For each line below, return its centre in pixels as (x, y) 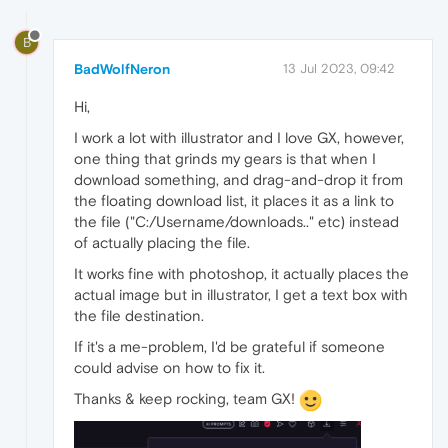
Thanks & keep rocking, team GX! (186, 399)
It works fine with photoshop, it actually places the (241, 274)
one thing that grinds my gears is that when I (225, 159)
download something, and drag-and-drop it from (238, 180)
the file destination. (139, 316)
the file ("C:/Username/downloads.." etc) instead (236, 222)
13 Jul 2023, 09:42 (339, 69)
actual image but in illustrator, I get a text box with (241, 295)
